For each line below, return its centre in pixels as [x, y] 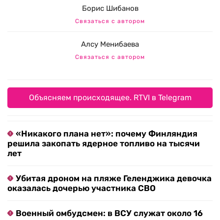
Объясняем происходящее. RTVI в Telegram [110, 98]
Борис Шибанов [110, 9]
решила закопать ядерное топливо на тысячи [104, 144]
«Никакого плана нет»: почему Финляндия [107, 134]
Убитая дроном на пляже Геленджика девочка [114, 179]
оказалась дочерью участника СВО [82, 188]
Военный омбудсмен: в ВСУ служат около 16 [109, 213]
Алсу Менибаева [110, 44]
